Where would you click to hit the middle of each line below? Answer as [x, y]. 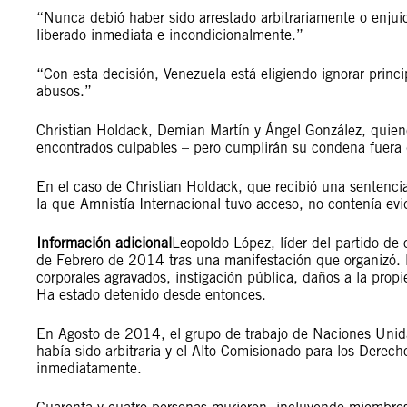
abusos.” [64, 91]
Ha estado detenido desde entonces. [151, 295]
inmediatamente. [89, 368]
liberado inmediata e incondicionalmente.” [170, 35]
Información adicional [104, 243]
